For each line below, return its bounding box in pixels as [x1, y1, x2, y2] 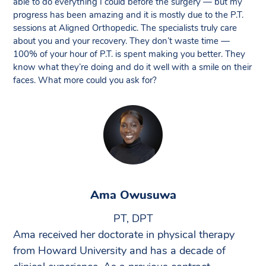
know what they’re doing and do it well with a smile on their [13, 63, 252, 72]
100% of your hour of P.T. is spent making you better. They [13, 50, 245, 59]
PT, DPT [113, 214, 153, 224]
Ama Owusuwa [90, 189, 176, 201]
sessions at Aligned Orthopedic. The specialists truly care [13, 24, 237, 33]
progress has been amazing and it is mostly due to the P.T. [13, 11, 243, 20]
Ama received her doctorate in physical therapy [13, 230, 235, 240]
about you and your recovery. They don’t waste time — [13, 37, 230, 46]
